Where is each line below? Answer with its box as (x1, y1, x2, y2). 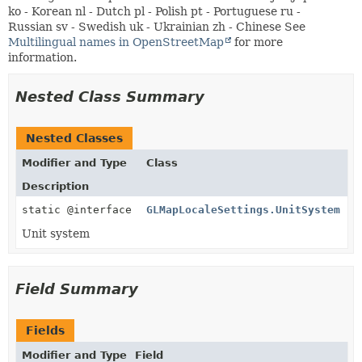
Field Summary (15, 280, 138, 297)
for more (231, 36, 283, 48)
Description (22, 180, 89, 192)
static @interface (22, 204, 138, 216)
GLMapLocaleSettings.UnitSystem (146, 204, 340, 216)
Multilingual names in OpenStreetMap (8, 36, 224, 48)
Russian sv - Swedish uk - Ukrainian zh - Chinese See (8, 20, 305, 33)
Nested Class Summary (15, 88, 204, 105)
